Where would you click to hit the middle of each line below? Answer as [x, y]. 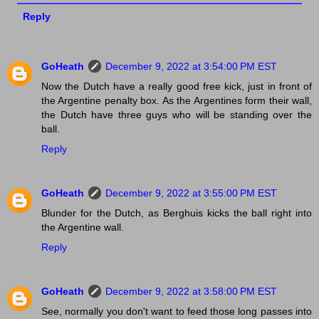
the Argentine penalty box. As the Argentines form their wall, [177, 100]
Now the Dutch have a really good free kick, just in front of [177, 86]
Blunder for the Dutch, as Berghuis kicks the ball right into [177, 213]
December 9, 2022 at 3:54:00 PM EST [191, 66]
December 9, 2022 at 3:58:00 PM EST [191, 291]
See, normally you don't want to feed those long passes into [177, 311]
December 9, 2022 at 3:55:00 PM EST [191, 193]
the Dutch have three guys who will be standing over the [177, 114]
